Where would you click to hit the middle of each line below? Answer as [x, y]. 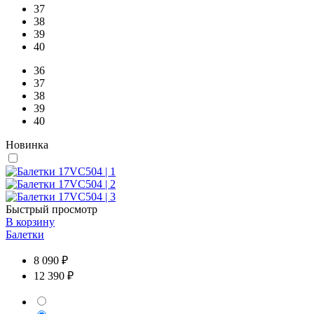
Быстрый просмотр [52, 209]
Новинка [27, 144]
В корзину [30, 221]
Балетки [25, 234]
